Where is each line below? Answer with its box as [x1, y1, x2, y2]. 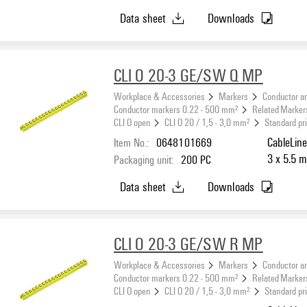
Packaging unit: [114, 151, 173, 167]
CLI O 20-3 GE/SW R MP [114, 232, 263, 256]
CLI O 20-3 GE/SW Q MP [114, 63, 263, 87]
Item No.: [114, 134, 149, 150]
